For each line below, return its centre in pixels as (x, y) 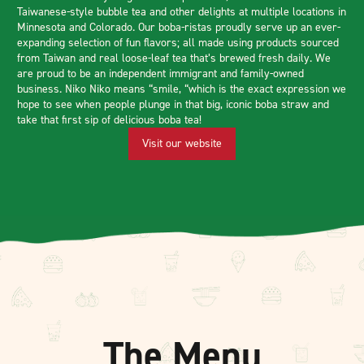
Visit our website (182, 143)
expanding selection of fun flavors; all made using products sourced (178, 42)
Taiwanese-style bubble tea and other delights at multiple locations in (182, 11)
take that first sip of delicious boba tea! (109, 119)
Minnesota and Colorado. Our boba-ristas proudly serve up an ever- (179, 27)
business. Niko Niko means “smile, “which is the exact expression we (182, 89)
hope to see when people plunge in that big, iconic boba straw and (173, 104)
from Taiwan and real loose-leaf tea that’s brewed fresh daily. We (174, 58)
